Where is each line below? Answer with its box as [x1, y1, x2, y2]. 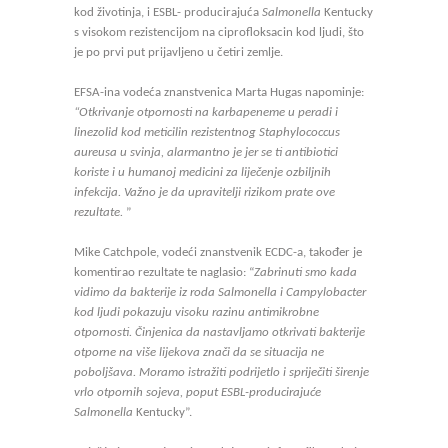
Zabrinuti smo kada [254, 266, 357, 279]
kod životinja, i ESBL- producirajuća [74, 6, 262, 19]
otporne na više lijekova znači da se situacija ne [74, 346, 324, 359]
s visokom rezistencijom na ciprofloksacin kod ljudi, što [74, 26, 364, 39]
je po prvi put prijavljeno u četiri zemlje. [74, 46, 283, 59]
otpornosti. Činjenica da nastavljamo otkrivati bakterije [74, 326, 365, 339]
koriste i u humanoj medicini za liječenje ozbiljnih [74, 166, 331, 179]
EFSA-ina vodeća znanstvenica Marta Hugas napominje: [74, 86, 364, 99]
